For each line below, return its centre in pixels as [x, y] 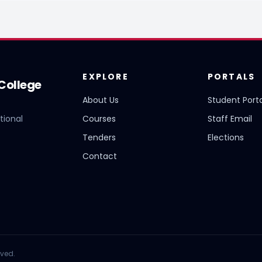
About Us [101, 100]
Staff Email [230, 119]
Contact [100, 156]
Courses [99, 119]
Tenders [99, 137]
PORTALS [231, 77]
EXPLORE [106, 77]
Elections [225, 137]
